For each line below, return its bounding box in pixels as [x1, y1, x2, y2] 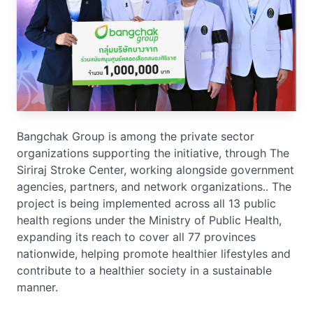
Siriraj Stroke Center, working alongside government [17, 162, 294, 177]
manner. [17, 279, 58, 294]
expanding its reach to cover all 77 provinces [17, 229, 256, 244]
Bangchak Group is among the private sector [17, 129, 254, 143]
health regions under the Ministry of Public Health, [17, 212, 282, 227]
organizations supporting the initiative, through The [17, 145, 289, 160]
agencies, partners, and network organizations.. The [17, 179, 291, 194]
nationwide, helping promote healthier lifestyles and [17, 246, 291, 261]
